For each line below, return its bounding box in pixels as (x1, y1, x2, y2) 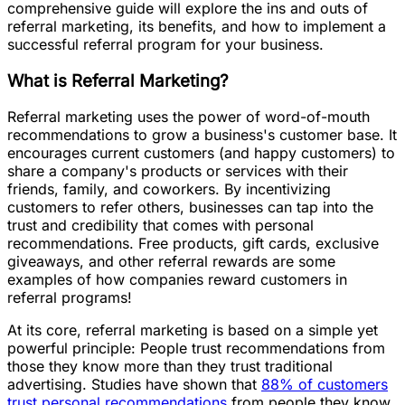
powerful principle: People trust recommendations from (7, 339, 385, 358)
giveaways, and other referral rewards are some (7, 252, 335, 271)
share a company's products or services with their (7, 162, 348, 181)
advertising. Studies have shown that (7, 375, 261, 394)
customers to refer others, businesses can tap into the (7, 198, 373, 217)
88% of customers (261, 375, 388, 394)
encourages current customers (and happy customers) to (7, 144, 395, 163)
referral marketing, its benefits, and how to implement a (7, 16, 386, 35)
